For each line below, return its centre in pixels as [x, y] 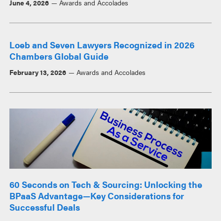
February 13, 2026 [38, 72]
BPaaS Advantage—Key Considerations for [97, 195]
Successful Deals [45, 207]
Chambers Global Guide [59, 56]
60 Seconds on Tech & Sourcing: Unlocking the [106, 184]
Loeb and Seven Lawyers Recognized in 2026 [102, 45]
